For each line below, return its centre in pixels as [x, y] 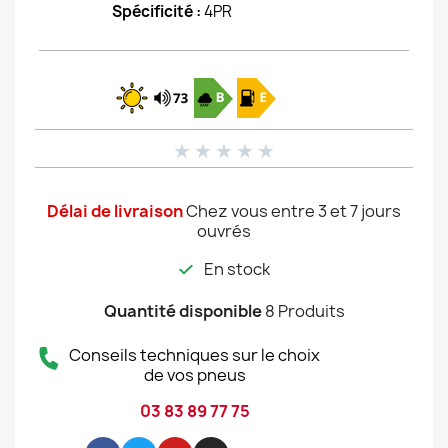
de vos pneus [194, 375]
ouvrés [224, 231]
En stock [237, 269]
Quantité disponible [182, 311]
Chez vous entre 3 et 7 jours [293, 211]
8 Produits [304, 311]
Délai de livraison [115, 211]
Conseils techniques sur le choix [194, 355]
